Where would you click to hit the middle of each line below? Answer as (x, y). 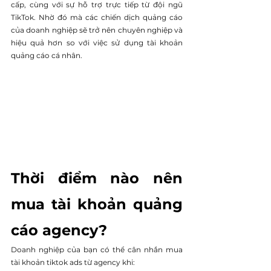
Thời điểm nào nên (97, 178)
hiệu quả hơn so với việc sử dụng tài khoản (97, 43)
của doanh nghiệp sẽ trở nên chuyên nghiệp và (97, 30)
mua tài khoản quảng (97, 204)
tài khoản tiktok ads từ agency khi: (73, 262)
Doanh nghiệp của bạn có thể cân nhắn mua (97, 249)
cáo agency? (59, 230)
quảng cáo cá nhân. (47, 55)
